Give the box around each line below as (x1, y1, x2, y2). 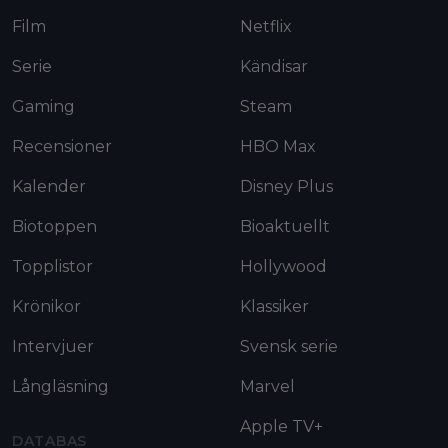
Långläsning (12, 376, 109, 396)
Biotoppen (12, 216, 97, 236)
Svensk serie (240, 336, 338, 356)
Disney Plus (240, 176, 333, 196)
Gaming (12, 96, 75, 116)
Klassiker (240, 296, 309, 316)
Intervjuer (12, 336, 94, 356)
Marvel (240, 376, 295, 396)
